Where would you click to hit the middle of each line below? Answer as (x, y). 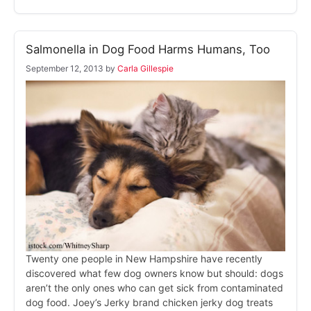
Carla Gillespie (145, 69)
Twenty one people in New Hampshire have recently (144, 259)
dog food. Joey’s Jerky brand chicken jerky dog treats (149, 303)
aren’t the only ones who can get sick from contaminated (154, 288)
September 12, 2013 (65, 69)
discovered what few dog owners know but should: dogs (154, 274)
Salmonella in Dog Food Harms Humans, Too (148, 50)
